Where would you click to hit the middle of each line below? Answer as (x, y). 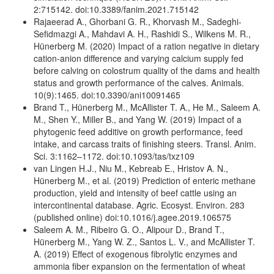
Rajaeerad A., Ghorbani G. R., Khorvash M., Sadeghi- (138, 21)
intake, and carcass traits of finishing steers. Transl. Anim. (145, 143)
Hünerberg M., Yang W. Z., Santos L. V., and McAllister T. (144, 241)
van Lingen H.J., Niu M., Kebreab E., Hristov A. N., (131, 168)
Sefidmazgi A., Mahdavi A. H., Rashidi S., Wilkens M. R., (142, 33)
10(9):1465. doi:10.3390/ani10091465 (107, 94)
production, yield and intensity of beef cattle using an (135, 192)
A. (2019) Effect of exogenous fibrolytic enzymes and (135, 254)
